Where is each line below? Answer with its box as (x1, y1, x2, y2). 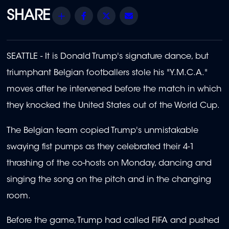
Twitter (116, 11, 140, 20)
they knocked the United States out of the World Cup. (7, 102, 220, 110)
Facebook (93, 11, 133, 20)
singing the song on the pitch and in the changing (7, 175, 211, 184)
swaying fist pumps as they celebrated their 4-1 (7, 143, 194, 151)
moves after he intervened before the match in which (7, 85, 221, 94)
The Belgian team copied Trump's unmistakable (7, 126, 198, 135)
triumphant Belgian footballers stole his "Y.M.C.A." (7, 69, 208, 78)
